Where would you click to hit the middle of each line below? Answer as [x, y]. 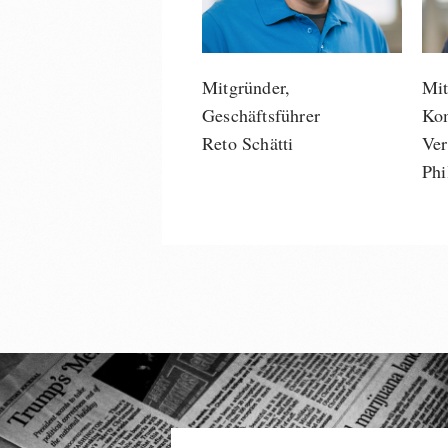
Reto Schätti [248, 143]
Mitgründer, [246, 87]
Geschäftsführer [261, 115]
